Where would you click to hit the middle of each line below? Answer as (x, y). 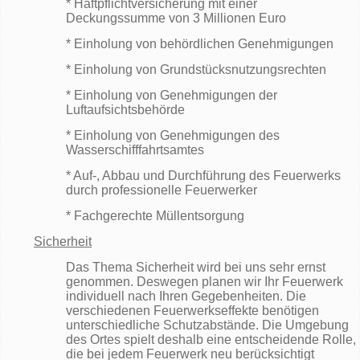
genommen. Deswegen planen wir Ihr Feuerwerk (205, 282)
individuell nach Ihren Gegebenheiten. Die (186, 296)
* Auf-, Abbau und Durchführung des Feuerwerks (203, 176)
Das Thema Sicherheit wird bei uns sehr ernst (196, 267)
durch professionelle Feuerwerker (162, 190)
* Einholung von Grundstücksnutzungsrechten (196, 70)
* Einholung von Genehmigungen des (173, 135)
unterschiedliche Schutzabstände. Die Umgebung (207, 325)
